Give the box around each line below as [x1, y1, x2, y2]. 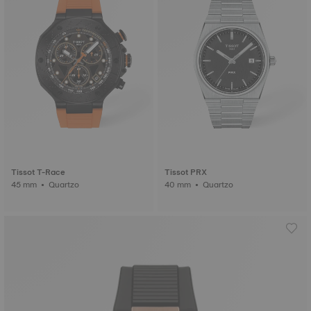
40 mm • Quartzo [203, 178, 235, 192]
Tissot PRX [165, 165, 207, 179]
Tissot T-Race [11, 165, 65, 179]
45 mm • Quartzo [49, 178, 81, 192]
